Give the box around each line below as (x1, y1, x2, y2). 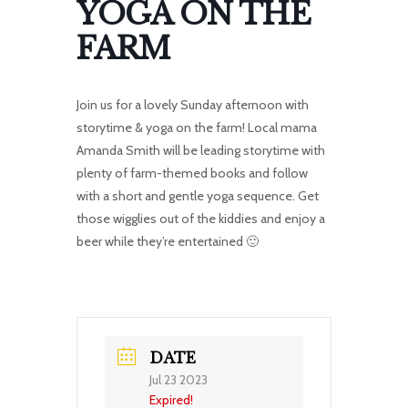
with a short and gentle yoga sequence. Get (76, 188, 319, 204)
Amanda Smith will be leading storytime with (76, 142, 325, 158)
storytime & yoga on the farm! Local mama (76, 119, 317, 136)
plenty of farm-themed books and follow (76, 165, 308, 181)
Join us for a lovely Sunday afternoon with (76, 97, 309, 113)
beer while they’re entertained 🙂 (76, 233, 259, 250)
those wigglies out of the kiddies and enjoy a (76, 210, 325, 227)
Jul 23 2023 (149, 372, 208, 388)
